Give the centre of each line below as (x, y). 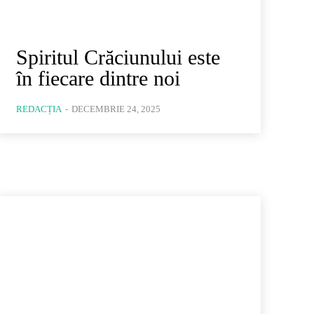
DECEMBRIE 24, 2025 (116, 109)
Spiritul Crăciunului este (118, 57)
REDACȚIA (39, 109)
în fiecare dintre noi (98, 78)
